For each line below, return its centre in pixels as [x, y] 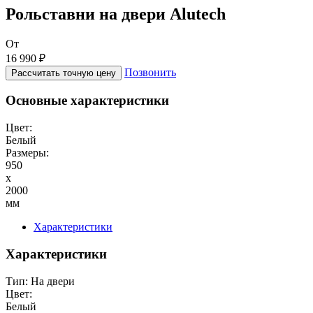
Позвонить [150, 72]
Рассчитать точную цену [64, 73]
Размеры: [27, 153]
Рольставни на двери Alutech [116, 14]
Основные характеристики [87, 101]
